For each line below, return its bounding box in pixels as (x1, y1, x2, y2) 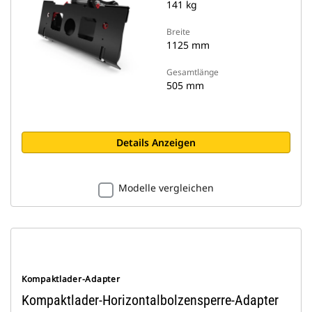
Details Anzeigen (116, 136, 196, 149)
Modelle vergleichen (118, 181, 214, 194)
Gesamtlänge (166, 66, 219, 78)
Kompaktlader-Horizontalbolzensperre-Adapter (22, 292, 279, 309)
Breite (166, 26, 190, 38)
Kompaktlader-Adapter (22, 273, 120, 285)
